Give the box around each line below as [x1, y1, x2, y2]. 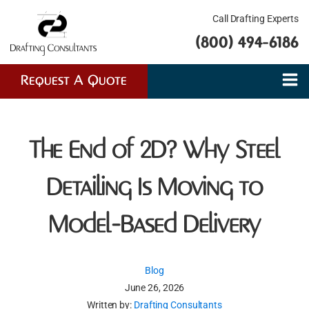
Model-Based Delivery [48, 212, 261, 240]
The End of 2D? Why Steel [28, 137, 281, 166]
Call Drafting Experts [212, 13, 299, 24]
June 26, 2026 [124, 282, 185, 293]
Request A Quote [21, 73, 127, 89]
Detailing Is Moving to [46, 175, 263, 203]
